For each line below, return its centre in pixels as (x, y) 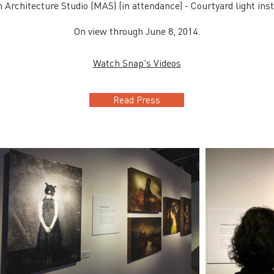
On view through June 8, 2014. (137, 31)
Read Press (137, 100)
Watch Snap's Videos (137, 63)
